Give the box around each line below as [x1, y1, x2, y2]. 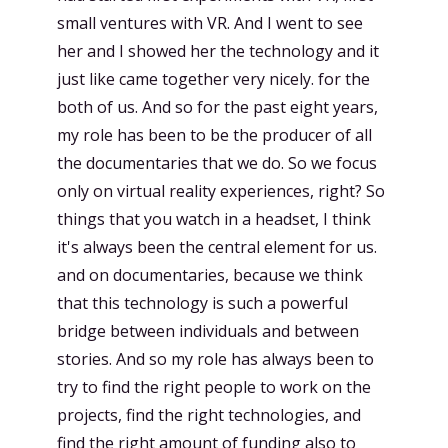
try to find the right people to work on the [57, 376, 371, 398]
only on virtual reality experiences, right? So [57, 180, 385, 202]
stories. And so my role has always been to [57, 348, 374, 370]
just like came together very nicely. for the [57, 68, 370, 90]
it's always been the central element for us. [57, 236, 377, 258]
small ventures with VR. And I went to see [57, 12, 363, 34]
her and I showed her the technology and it [57, 40, 379, 62]
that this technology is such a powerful [57, 292, 348, 314]
